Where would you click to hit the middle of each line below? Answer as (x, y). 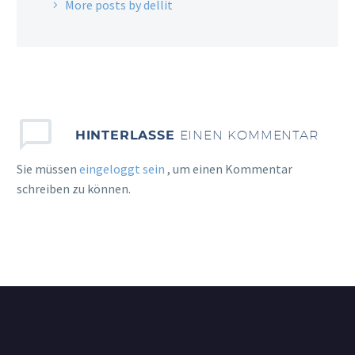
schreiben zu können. (74, 189)
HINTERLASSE (127, 135)
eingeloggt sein (123, 169)
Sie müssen (48, 169)
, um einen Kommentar (230, 169)
